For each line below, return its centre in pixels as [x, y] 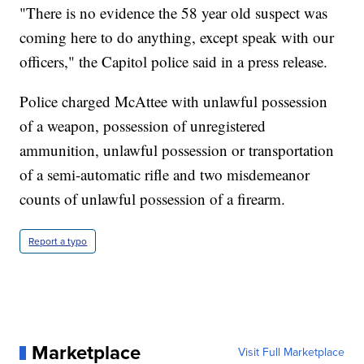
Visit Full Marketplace [291, 353]
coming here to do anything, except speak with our [177, 37]
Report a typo [58, 242]
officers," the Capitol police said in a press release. [174, 62]
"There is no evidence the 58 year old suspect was [174, 13]
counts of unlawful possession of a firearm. [153, 199]
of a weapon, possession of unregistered [143, 126]
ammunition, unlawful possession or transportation [177, 150]
